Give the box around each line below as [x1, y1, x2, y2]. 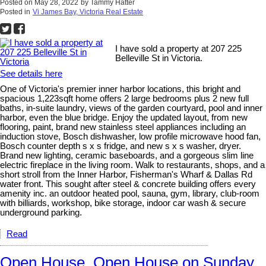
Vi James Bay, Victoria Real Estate [33, 8, 143, 17]
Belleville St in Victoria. [115, 53, 203, 64]
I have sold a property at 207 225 [115, 44, 242, 54]
